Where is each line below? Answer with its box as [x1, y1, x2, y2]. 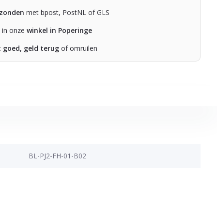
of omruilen [59, 43, 98, 53]
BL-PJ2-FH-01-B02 [28, 151, 86, 160]
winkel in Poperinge [27, 25, 93, 35]
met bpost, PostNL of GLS [24, 7, 110, 17]
